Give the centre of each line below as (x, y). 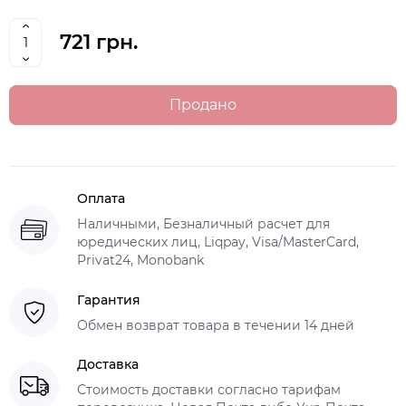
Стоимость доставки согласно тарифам (209, 390)
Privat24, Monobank (140, 260)
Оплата (101, 198)
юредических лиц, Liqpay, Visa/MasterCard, (218, 242)
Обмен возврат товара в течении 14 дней (216, 325)
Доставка (108, 364)
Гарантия (109, 300)
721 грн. (99, 42)
